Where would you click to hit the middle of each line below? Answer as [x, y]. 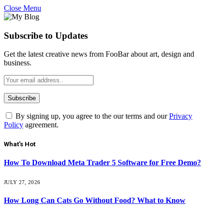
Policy [14, 125]
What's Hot [20, 144]
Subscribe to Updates [46, 35]
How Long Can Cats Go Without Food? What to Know [95, 201]
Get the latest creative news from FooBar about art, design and [99, 54]
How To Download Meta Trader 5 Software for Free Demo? [102, 162]
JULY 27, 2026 [22, 182]
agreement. [41, 125]
